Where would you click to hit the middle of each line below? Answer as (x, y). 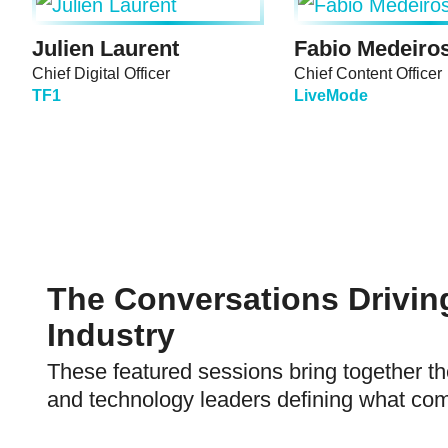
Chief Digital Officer (101, 74)
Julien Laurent (105, 49)
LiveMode (331, 96)
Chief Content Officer (368, 74)
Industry (111, 335)
